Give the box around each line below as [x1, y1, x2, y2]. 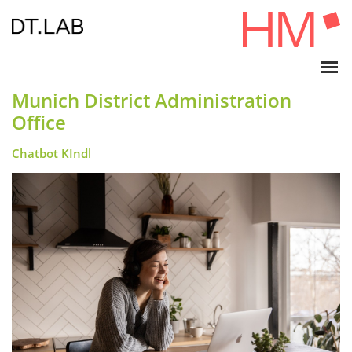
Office [12, 109, 66, 135]
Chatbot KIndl [12, 145, 91, 161]
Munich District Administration [12, 87, 291, 113]
